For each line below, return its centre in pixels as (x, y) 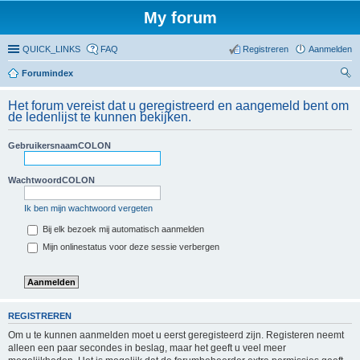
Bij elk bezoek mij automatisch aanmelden (122, 229)
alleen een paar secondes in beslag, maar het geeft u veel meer (147, 348)
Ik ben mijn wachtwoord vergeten (88, 208)
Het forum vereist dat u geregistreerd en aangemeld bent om (178, 106)
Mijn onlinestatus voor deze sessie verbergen (130, 247)
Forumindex (47, 73)
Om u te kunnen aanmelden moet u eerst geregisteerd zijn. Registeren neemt (176, 335)
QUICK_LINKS (51, 49)
